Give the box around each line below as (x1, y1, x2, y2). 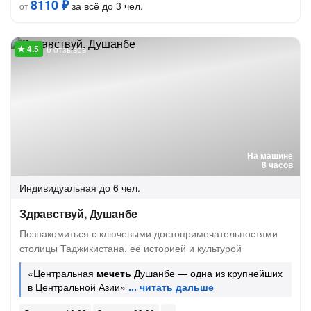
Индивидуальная (19, 180, 96, 194)
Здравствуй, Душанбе (19, 205, 138, 221)
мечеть (96, 266, 131, 280)
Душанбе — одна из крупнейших (131, 266, 283, 280)
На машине (247, 149, 293, 162)
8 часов (262, 158, 293, 171)
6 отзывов (47, 43, 86, 55)
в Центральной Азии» (28, 280, 126, 294)
